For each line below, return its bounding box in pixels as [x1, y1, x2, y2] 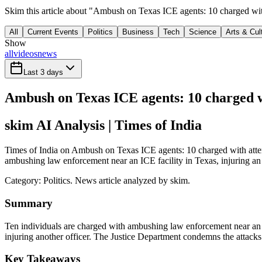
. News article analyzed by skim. [70, 175, 190, 186]
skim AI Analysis [5, 118, 105, 133]
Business [122, 27, 154, 37]
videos [13, 49, 37, 59]
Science [189, 27, 216, 37]
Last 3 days [23, 68, 63, 77]
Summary [5, 196, 53, 209]
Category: [5, 175, 43, 186]
